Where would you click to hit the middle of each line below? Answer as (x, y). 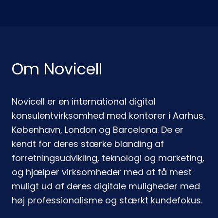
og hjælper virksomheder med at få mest (102, 172)
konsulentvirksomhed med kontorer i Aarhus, (109, 116)
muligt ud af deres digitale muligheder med (106, 186)
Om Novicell (57, 69)
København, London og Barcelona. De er (98, 130)
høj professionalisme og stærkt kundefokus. (107, 200)
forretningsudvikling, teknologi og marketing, (108, 158)
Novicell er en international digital (84, 101)
